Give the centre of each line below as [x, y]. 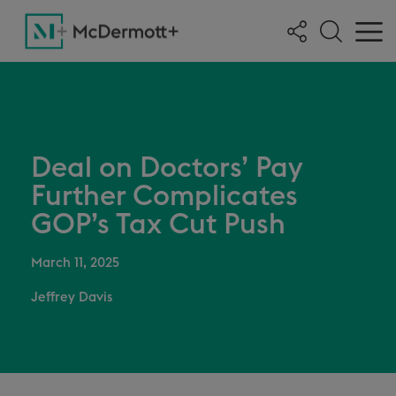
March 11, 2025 [75, 263]
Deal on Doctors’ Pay [166, 168]
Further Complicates [164, 196]
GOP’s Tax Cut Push [158, 225]
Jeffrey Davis [72, 297]
